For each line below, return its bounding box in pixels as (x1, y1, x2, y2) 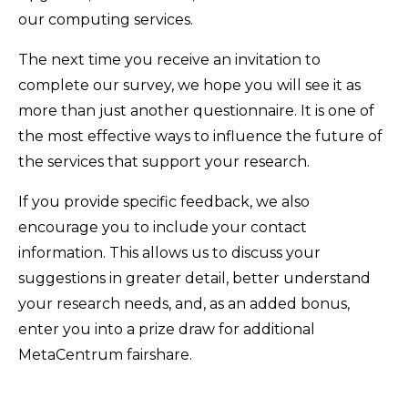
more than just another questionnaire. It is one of (18, 101, 374, 119)
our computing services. (18, 10, 193, 28)
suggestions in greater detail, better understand (18, 269, 371, 287)
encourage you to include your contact (18, 218, 307, 236)
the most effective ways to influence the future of (18, 127, 382, 145)
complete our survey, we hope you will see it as (18, 76, 361, 94)
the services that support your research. (18, 152, 310, 170)
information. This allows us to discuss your (18, 243, 321, 261)
